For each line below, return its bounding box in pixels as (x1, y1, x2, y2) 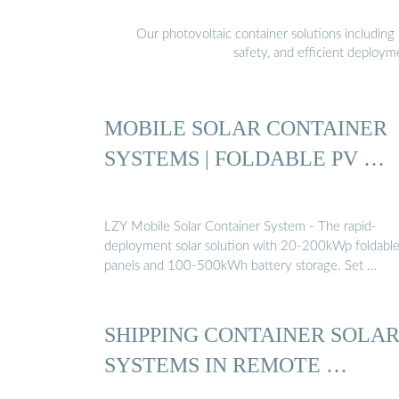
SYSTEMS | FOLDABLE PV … (104, 145, 385, 170)
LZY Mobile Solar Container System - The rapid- (104, 220, 377, 234)
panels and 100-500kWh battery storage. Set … (104, 259, 377, 273)
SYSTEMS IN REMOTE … (104, 353, 347, 378)
